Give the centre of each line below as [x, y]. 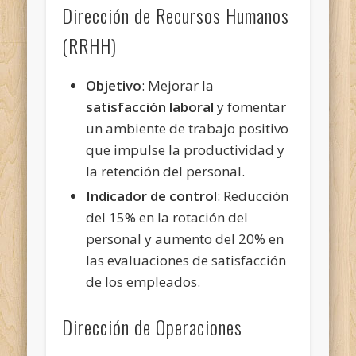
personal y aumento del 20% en [185, 238]
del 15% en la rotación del [167, 217]
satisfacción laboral [150, 106]
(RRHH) [90, 45]
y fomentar [250, 106]
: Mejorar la [178, 85]
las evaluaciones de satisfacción [186, 260]
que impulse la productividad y [186, 149]
